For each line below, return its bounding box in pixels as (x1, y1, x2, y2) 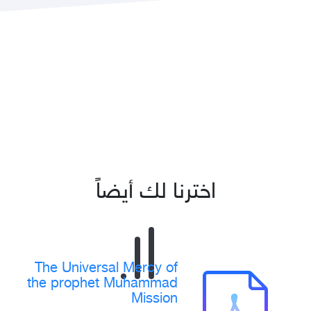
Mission (131, 291, 178, 308)
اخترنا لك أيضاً (95, 179, 216, 207)
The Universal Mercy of (35, 260, 178, 278)
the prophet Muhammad (27, 276, 178, 293)
